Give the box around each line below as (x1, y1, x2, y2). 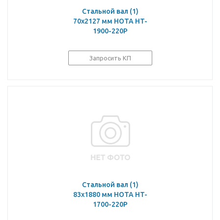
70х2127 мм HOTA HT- (73, 17, 147, 25)
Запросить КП (89, 55, 131, 61)
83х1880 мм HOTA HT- (73, 191, 147, 198)
